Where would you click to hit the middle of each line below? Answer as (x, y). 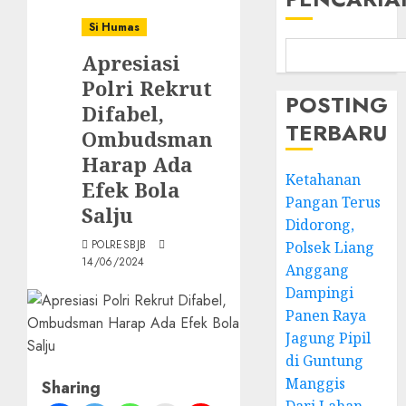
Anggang (318, 270)
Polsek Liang (330, 247)
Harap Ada (137, 164)
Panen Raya (326, 315)
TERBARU (337, 133)
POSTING (337, 105)
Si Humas (114, 27)
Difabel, (123, 113)
